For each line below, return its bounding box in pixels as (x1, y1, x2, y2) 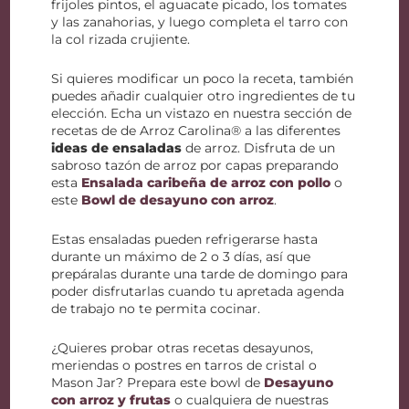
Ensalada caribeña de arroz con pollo (81, 174, 331, 191)
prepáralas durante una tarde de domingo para (51, 266, 349, 282)
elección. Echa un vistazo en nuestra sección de (51, 105, 352, 121)
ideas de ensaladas (51, 140, 183, 156)
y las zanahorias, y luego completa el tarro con (51, 14, 349, 30)
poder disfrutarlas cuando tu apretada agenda (51, 283, 345, 299)
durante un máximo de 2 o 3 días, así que (51, 248, 311, 265)
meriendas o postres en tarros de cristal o (51, 357, 318, 373)
